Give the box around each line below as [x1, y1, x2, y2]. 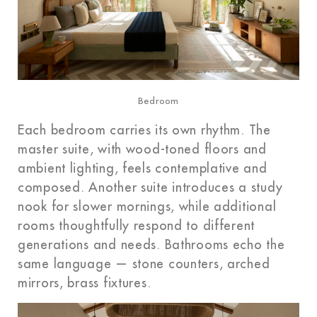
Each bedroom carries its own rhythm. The [18, 123, 271, 137]
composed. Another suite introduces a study [18, 180, 283, 194]
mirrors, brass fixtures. [18, 276, 151, 289]
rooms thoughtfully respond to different [18, 219, 255, 232]
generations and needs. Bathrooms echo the [18, 238, 285, 251]
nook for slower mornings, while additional [18, 200, 277, 213]
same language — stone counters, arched [18, 257, 270, 270]
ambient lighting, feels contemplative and [18, 161, 267, 175]
